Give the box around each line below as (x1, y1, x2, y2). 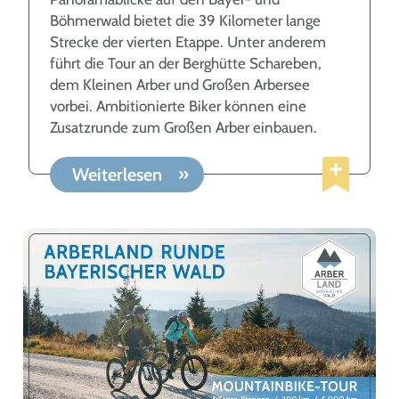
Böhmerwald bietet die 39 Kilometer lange (49, 12, 321, 30)
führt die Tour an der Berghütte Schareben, (49, 54, 322, 73)
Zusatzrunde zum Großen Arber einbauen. (49, 118, 317, 137)
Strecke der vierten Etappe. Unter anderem (49, 33, 326, 52)
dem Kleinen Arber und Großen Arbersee (49, 76, 310, 94)
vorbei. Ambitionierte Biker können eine (49, 97, 306, 116)
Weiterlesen (71, 164, 167, 186)
